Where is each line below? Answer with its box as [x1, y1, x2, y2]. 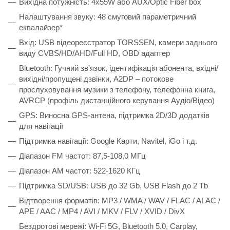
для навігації [19, 121, 63, 130]
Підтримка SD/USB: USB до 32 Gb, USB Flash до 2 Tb [19, 181, 208, 190]
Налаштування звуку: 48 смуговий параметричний [19, 12, 196, 21]
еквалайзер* [19, 23, 63, 32]
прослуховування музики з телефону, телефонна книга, [19, 85, 215, 94]
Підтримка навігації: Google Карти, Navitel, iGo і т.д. [19, 136, 197, 145]
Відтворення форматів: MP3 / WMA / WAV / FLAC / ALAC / [19, 196, 220, 205]
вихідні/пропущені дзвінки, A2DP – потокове [19, 74, 174, 83]
